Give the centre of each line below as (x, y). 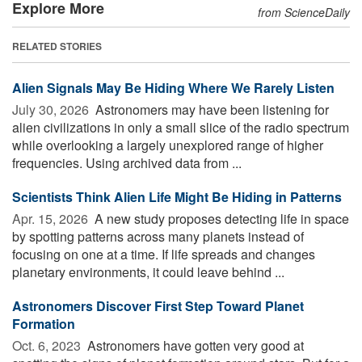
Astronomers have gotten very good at (194, 346)
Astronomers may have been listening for (210, 110)
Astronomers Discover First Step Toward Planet (158, 306)
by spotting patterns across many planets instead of (158, 237)
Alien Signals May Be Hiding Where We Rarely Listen (173, 88)
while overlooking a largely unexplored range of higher (168, 145)
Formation (44, 324)
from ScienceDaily (304, 13)
